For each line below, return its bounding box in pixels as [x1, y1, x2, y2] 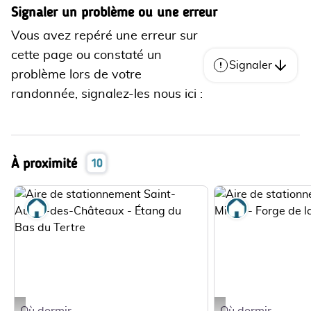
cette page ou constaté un [11, 49, 162, 62]
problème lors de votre [11, 69, 142, 81]
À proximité [11, 155, 77, 171]
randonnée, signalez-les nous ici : [11, 88, 203, 101]
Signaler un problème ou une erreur [11, 3, 217, 20]
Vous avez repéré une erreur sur [11, 30, 198, 42]
